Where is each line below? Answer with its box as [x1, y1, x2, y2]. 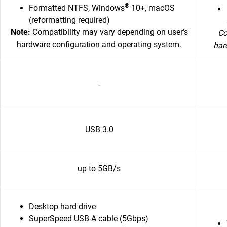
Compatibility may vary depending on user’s [30, 27, 188, 37]
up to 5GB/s [78, 164, 121, 173]
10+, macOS [129, 3, 175, 13]
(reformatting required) [29, 15, 112, 25]
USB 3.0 [85, 125, 113, 134]
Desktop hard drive [29, 202, 96, 211]
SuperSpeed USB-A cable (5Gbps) [29, 214, 148, 223]
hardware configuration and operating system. [17, 40, 181, 49]
